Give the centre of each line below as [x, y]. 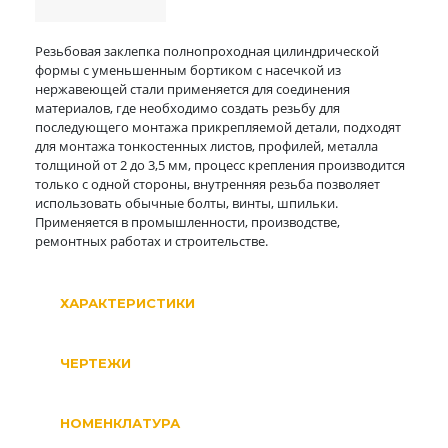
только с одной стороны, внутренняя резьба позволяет [207, 184]
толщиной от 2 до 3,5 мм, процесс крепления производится [220, 165]
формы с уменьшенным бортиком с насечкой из [188, 70]
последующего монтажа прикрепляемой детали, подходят [218, 127]
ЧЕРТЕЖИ [95, 363]
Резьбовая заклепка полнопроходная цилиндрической [207, 51]
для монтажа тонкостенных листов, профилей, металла [206, 146]
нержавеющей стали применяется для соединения [192, 89]
